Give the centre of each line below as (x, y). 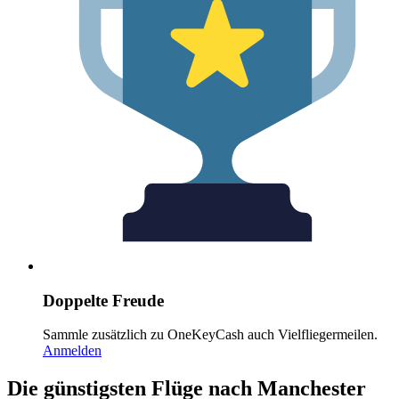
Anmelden (72, 351)
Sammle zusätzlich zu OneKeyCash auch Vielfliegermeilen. (210, 335)
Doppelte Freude (103, 300)
